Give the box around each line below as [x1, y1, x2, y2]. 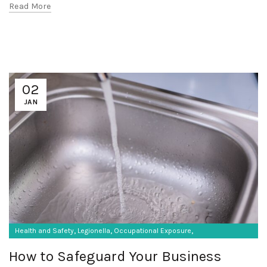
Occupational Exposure [114, 226, 191, 235]
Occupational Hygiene [15, 241, 88, 250]
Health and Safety [15, 226, 74, 235]
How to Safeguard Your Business [9, 248, 221, 265]
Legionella [77, 226, 110, 235]
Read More [9, 1, 51, 12]
